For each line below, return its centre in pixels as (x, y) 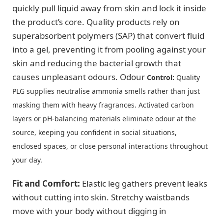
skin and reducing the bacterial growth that (97, 63)
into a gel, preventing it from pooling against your (109, 50)
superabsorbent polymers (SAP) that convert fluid (108, 36)
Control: (160, 78)
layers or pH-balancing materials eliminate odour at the (104, 119)
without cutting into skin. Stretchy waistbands (101, 197)
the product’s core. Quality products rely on (96, 22)
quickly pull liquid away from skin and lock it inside (109, 8)
